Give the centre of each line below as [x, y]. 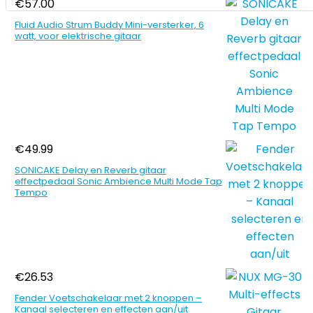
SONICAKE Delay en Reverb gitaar [90, 170]
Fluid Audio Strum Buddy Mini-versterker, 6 [109, 25]
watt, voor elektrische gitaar [78, 36]
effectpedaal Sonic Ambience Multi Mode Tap [118, 181]
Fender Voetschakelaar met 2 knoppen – [108, 298]
